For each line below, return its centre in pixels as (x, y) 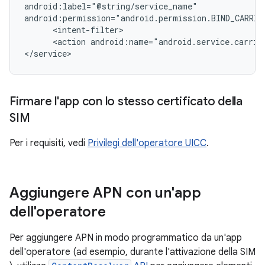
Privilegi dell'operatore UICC (147, 143)
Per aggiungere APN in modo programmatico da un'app (126, 238)
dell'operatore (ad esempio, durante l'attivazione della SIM (132, 252)
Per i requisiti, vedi (49, 143)
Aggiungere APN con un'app (105, 193)
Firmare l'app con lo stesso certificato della (126, 101)
